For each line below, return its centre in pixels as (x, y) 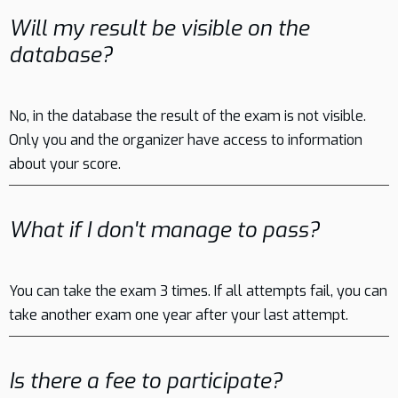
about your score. (65, 164)
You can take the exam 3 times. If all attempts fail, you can (198, 291)
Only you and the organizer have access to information (186, 140)
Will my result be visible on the (159, 28)
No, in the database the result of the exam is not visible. (187, 116)
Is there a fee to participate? (146, 381)
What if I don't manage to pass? (164, 230)
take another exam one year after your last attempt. (179, 315)
